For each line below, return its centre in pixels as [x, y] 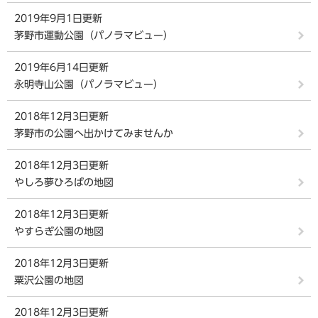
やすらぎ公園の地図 [59, 231]
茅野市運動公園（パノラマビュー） [94, 35]
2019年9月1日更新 [58, 18]
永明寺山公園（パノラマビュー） [89, 84]
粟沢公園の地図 [49, 280]
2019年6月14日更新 [61, 67]
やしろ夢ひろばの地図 [64, 182]
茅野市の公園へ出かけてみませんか [94, 133]
